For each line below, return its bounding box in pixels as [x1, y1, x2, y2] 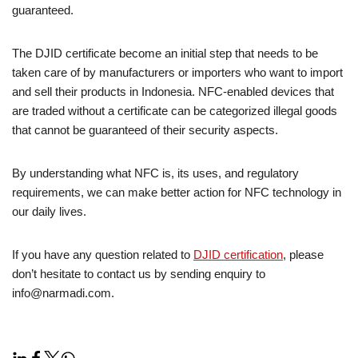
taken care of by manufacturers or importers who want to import [12, 66, 343, 80]
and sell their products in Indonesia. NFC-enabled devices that [12, 85, 334, 99]
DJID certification [193, 248, 283, 262]
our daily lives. [12, 205, 86, 219]
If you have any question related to [12, 248, 193, 262]
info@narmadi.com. [12, 286, 114, 300]
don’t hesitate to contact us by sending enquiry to [12, 267, 265, 281]
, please [283, 248, 324, 262]
